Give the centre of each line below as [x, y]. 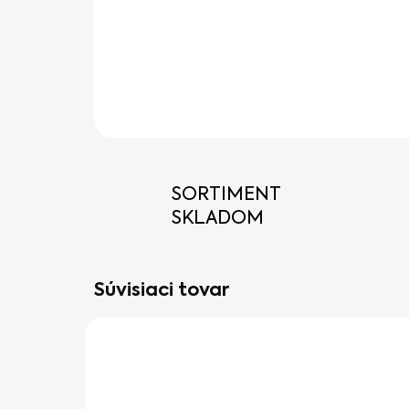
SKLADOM [218, 219]
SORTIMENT [226, 195]
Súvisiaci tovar [162, 291]
